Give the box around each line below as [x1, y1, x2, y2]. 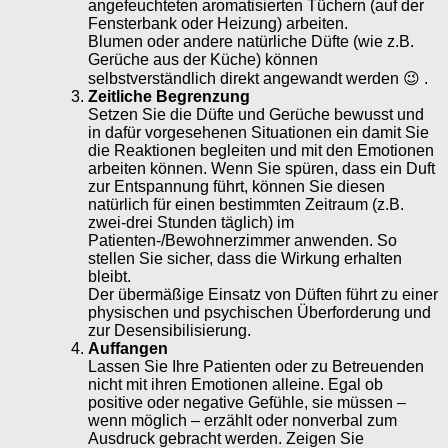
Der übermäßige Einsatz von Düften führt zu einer [88, 285, 438, 303]
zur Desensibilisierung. [88, 321, 251, 339]
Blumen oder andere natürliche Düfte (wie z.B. [88, 32, 414, 50]
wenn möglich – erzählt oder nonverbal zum [88, 411, 397, 429]
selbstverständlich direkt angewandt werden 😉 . [88, 69, 428, 87]
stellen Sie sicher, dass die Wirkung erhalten [88, 249, 402, 267]
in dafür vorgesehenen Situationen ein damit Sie [88, 123, 429, 141]
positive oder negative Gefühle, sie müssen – [88, 393, 406, 411]
